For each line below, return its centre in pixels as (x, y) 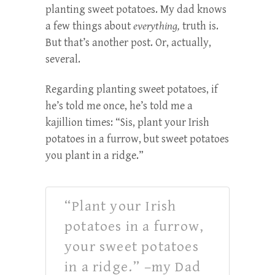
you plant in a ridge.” (95, 155)
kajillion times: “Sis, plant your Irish (127, 122)
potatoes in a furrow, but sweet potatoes (137, 139)
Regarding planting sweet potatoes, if (132, 89)
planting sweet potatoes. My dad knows (136, 9)
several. (63, 59)
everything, (157, 26)
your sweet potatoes (132, 246)
